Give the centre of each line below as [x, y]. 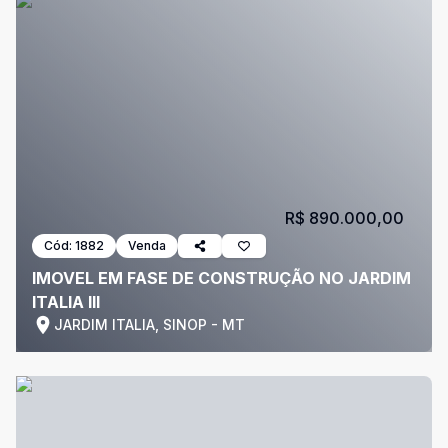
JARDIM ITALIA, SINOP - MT [149, 324]
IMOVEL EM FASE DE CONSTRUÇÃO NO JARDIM [221, 278]
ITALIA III [66, 302]
